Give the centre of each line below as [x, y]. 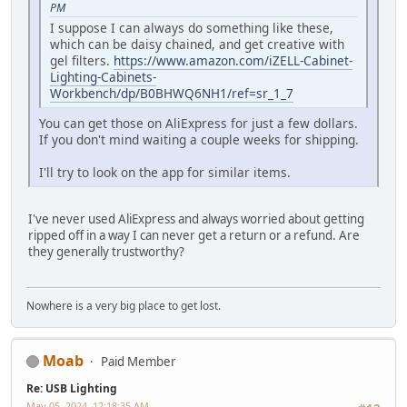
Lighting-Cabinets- [103, 77]
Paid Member [139, 361]
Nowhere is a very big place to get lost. [124, 305]
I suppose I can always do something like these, [192, 28]
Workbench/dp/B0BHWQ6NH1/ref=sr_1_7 [172, 94]
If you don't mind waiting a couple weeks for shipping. [199, 140]
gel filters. [82, 61]
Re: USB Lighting [72, 388]
